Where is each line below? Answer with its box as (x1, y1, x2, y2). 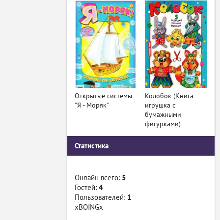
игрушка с (145, 101, 176, 110)
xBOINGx (75, 202, 103, 212)
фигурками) (145, 119, 181, 128)
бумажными (145, 110, 182, 119)
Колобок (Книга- (145, 91, 196, 100)
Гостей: (75, 183, 99, 192)
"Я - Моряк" (75, 101, 109, 110)
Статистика (75, 141, 109, 150)
